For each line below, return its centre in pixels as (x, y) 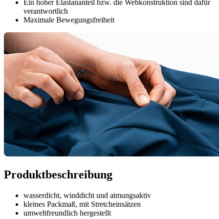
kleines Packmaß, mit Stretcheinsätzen (82, 204)
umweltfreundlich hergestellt (67, 213)
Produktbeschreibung (58, 175)
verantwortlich (46, 11)
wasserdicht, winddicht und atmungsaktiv (87, 196)
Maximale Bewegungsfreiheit (69, 20)
